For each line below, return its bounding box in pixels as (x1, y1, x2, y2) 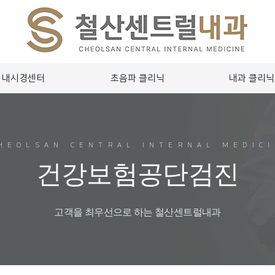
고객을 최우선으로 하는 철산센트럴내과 (54, 207, 221, 217)
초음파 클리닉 (110, 72, 165, 83)
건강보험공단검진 (36, 160, 239, 188)
